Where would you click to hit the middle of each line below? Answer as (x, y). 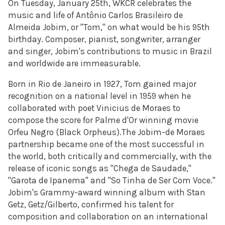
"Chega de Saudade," (151, 168)
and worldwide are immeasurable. (74, 64)
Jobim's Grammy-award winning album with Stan (107, 193)
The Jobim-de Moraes (163, 132)
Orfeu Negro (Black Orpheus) (64, 132)
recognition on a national (59, 96)
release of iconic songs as (59, 168)
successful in (178, 144)
